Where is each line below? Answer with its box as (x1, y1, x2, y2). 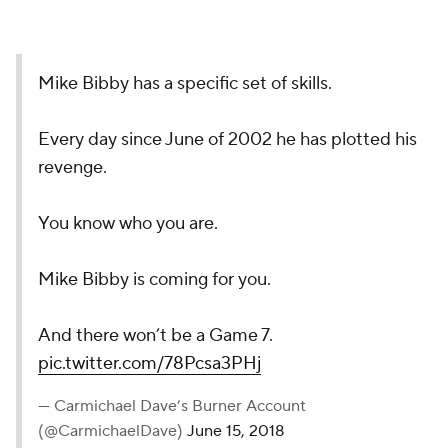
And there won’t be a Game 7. (38, 324, 273, 347)
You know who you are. (38, 212, 218, 235)
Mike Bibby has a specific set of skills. (38, 72, 332, 95)
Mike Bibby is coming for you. (38, 268, 271, 291)
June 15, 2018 (187, 421, 285, 441)
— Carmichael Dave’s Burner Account (38, 396, 306, 416)
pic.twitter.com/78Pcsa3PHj (38, 352, 261, 375)
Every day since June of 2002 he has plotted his (38, 128, 417, 151)
